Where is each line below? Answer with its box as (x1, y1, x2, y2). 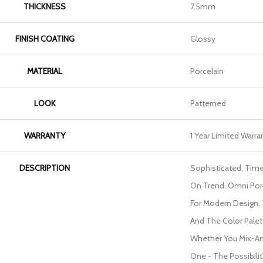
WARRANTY (24, 130, 65, 141)
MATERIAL (27, 66, 62, 77)
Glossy (190, 33, 215, 45)
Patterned (190, 98, 226, 109)
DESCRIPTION (19, 163, 70, 174)
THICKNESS (23, 1, 66, 12)
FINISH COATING (15, 33, 75, 45)
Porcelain (190, 66, 224, 77)
